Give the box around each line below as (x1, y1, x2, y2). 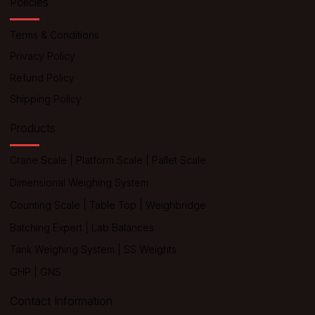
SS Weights (123, 243, 176, 256)
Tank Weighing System (9, 243, 115, 256)
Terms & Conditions (9, 28, 99, 41)
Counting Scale (9, 198, 80, 211)
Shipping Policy (9, 92, 82, 105)
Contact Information (9, 294, 112, 308)
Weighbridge (145, 198, 206, 211)
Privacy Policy (9, 50, 75, 63)
